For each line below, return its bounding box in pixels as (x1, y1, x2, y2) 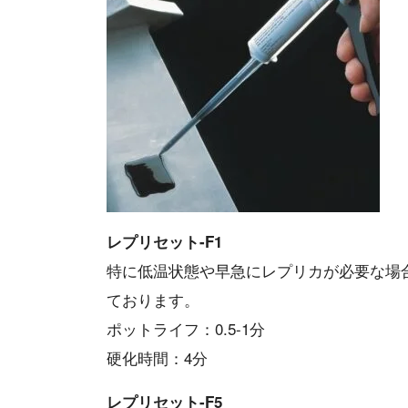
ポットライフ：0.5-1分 (107, 317, 265, 341)
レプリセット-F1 (107, 230, 222, 253)
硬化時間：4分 (107, 346, 208, 370)
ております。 (107, 288, 199, 311)
